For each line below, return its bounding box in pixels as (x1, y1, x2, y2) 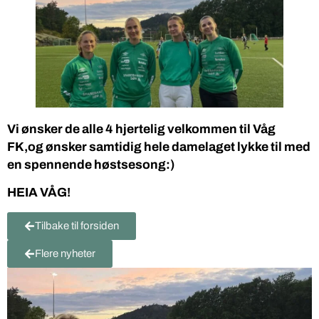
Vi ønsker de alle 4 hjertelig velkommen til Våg (7, 122, 276, 136)
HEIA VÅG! (7, 186, 70, 200)
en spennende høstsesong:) (7, 157, 174, 172)
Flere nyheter (35, 247, 95, 259)
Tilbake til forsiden (35, 219, 119, 231)
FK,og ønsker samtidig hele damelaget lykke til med (7, 140, 310, 154)
